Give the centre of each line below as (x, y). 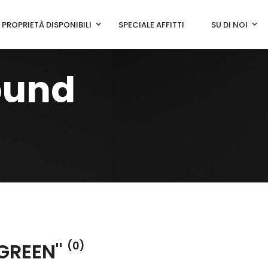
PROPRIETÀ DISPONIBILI (47, 25)
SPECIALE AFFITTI (151, 25)
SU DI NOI (229, 25)
